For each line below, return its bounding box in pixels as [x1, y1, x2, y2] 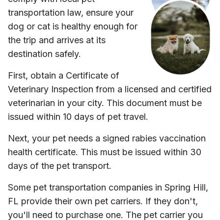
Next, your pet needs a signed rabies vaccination [8, 133, 206, 144]
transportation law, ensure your [8, 7, 134, 18]
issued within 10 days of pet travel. [8, 111, 148, 122]
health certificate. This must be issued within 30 [8, 147, 201, 158]
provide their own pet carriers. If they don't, [19, 196, 198, 207]
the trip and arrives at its [8, 35, 106, 46]
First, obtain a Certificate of [8, 70, 119, 81]
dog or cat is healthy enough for [8, 21, 137, 32]
